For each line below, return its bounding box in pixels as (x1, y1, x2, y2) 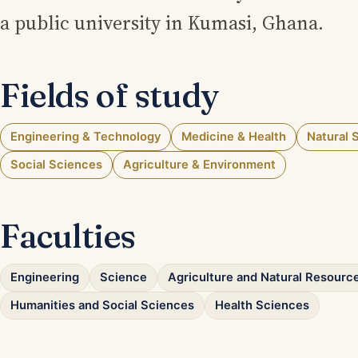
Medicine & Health (181, 129, 286, 145)
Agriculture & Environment (123, 157, 276, 173)
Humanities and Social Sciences (10, 298, 194, 313)
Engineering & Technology (10, 129, 161, 145)
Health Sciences (215, 298, 309, 313)
